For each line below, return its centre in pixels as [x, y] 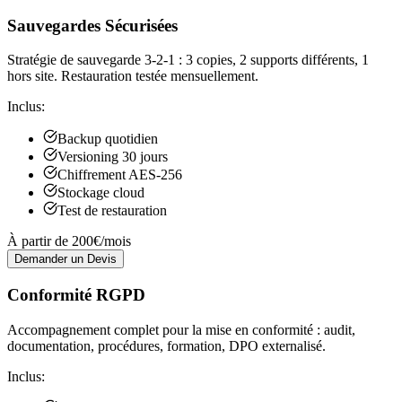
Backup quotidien [108, 139]
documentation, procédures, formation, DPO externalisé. [166, 345]
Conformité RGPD [76, 295]
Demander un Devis [66, 259]
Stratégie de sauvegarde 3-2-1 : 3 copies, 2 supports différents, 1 [188, 60]
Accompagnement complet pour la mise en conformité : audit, [181, 329]
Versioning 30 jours [113, 157]
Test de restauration [112, 211]
